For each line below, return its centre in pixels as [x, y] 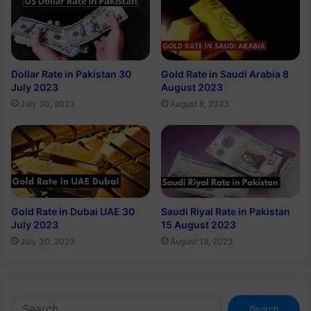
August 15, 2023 [202, 241]
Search [236, 301]
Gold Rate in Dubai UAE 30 [73, 211]
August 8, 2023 [200, 103]
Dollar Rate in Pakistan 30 [71, 74]
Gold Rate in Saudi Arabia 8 [225, 74]
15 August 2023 [199, 224]
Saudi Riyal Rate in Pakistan [226, 211]
